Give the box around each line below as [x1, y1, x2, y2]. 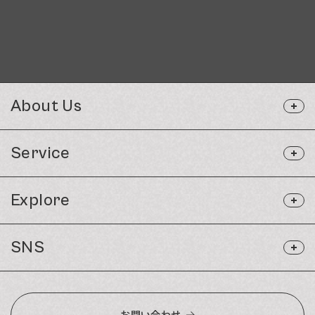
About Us [11, 96, 82, 116]
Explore [11, 190, 70, 210]
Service [11, 143, 70, 163]
